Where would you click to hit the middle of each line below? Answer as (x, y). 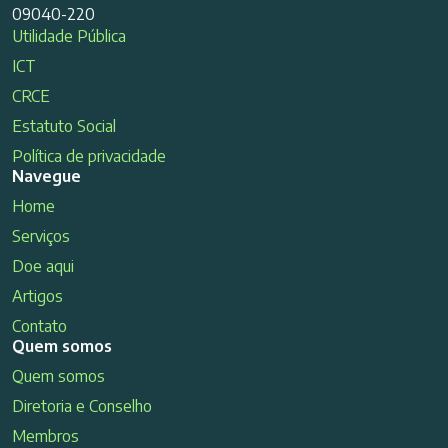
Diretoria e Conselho (82, 406)
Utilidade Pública (69, 36)
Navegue (46, 176)
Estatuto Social (64, 126)
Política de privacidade (89, 156)
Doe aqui (43, 266)
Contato (39, 326)
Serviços (41, 236)
